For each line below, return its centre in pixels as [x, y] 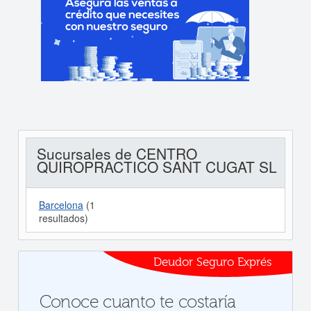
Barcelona [61, 205]
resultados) [63, 218]
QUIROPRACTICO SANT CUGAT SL [157, 167]
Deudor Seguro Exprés [213, 262]
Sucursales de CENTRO [117, 153]
